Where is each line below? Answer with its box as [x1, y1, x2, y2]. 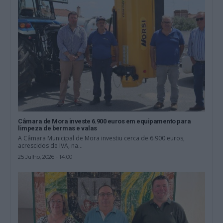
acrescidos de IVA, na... [18, 141, 83, 150]
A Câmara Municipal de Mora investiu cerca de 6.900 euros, [18, 133, 185, 142]
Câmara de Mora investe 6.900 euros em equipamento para [18, 117, 191, 125]
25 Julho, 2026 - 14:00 [18, 153, 73, 160]
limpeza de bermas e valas [18, 124, 97, 132]
